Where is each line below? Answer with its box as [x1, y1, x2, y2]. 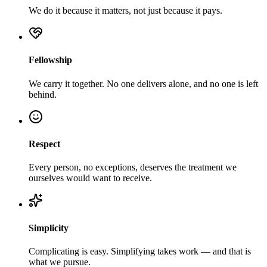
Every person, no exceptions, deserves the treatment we [29, 162, 237, 173]
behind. [29, 89, 57, 100]
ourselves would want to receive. [29, 173, 152, 184]
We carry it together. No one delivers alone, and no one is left [29, 78, 258, 89]
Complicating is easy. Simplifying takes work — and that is [29, 246, 251, 256]
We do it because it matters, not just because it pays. [29, 5, 222, 16]
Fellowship [29, 55, 72, 66]
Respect [29, 139, 60, 150]
